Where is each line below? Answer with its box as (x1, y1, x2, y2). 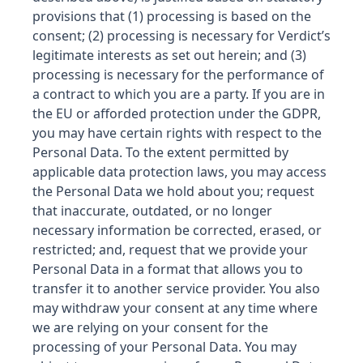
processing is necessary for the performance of (32, 66, 324, 83)
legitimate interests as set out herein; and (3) (32, 46, 306, 64)
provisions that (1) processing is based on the (32, 7, 311, 25)
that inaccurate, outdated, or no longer (32, 202, 272, 220)
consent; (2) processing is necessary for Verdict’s (32, 27, 331, 45)
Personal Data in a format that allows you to (32, 260, 303, 278)
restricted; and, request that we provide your (32, 241, 308, 258)
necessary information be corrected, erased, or (32, 221, 322, 239)
